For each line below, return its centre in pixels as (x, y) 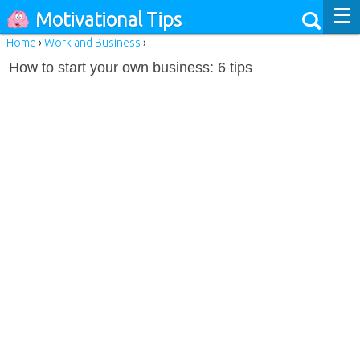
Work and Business (92, 43)
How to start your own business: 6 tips (131, 67)
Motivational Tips (108, 20)
